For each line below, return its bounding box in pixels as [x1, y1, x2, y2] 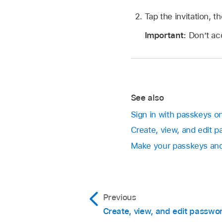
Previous [103, 192, 136, 202]
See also [130, 92, 164, 103]
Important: [144, 30, 189, 41]
